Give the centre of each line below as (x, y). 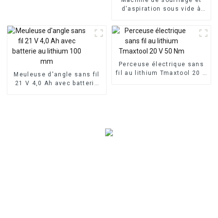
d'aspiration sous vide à (161, 9)
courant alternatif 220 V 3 (161, 17)
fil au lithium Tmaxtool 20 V (161, 73)
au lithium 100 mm (57, 92)
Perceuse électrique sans (161, 64)
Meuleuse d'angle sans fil (57, 74)
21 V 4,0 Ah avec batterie (56, 83)
